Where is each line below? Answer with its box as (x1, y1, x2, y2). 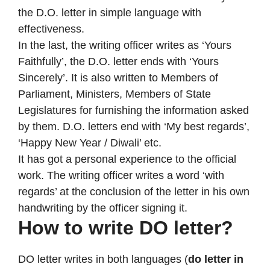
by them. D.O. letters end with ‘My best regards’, (18, 120, 250, 133)
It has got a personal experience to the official (18, 152, 236, 165)
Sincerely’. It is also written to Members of (18, 71, 218, 84)
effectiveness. (18, 22, 87, 35)
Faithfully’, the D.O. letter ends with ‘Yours (18, 55, 219, 67)
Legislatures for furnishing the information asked (18, 104, 249, 116)
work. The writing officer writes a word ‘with (18, 169, 224, 181)
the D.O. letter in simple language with (18, 6, 201, 19)
